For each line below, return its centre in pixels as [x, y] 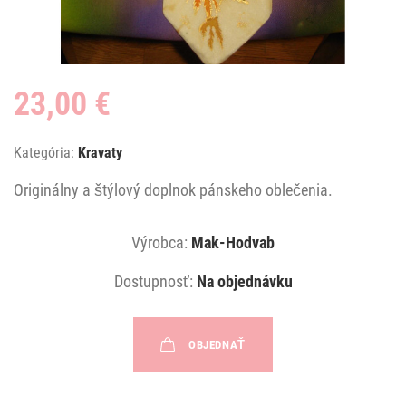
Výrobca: [159, 243]
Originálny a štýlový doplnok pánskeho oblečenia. [173, 190]
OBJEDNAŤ [217, 344]
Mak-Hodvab [233, 243]
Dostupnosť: [153, 282]
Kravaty [100, 153]
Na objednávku [244, 282]
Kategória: [44, 153]
